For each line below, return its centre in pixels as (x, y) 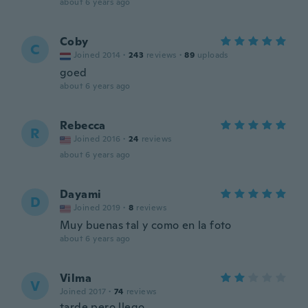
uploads (213, 55)
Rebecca (83, 125)
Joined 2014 (97, 55)
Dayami (81, 194)
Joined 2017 (83, 291)
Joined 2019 (97, 208)
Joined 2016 (97, 139)
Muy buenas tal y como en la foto (146, 225)
